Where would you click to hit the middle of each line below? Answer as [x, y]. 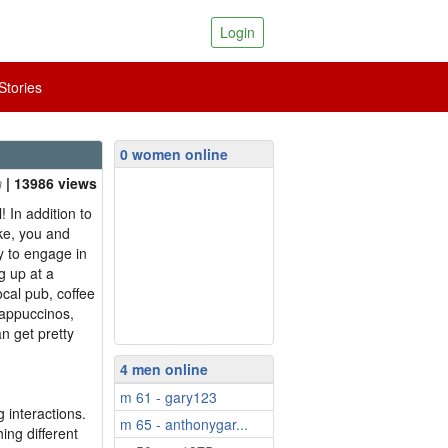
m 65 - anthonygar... [184, 424]
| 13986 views [51, 183]
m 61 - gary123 [168, 397]
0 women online [174, 154]
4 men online [164, 369]
